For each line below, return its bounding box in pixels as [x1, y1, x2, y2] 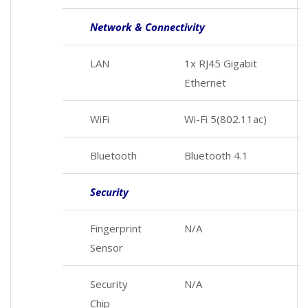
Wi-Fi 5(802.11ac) [184, 111, 267, 126]
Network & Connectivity [90, 19, 205, 34]
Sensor [90, 240, 123, 254]
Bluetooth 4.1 [184, 148, 248, 162]
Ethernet [184, 75, 226, 89]
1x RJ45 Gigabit [184, 56, 257, 70]
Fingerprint [90, 221, 142, 235]
